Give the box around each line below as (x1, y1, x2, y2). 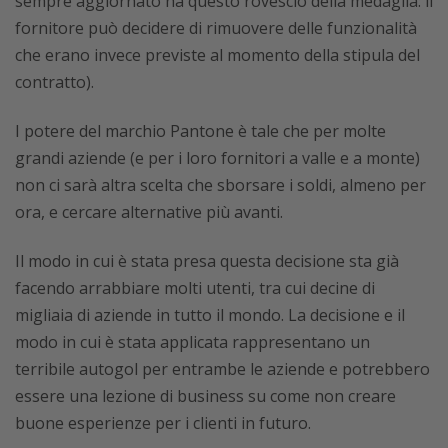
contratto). (15, 70, 94, 93)
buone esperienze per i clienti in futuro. (15, 411, 311, 434)
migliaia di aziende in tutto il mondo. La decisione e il (15, 303, 405, 326)
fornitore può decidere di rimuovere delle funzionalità (15, 16, 417, 39)
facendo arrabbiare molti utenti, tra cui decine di (15, 276, 375, 299)
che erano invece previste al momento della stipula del (15, 43, 420, 66)
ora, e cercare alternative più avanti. (15, 200, 283, 223)
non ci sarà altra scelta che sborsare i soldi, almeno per (15, 173, 426, 196)
